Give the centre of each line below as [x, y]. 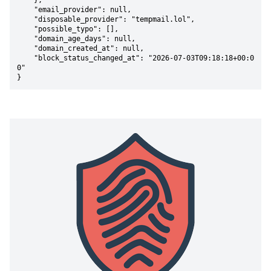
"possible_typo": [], [25, 29]
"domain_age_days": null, [25, 39]
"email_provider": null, [25, 10]
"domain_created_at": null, [25, 48]
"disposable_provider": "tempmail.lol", [25, 19]
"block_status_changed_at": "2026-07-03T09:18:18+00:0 [25, 58]
